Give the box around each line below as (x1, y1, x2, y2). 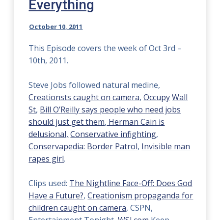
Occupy (143, 92, 170, 103)
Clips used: (28, 178, 70, 189)
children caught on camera (28, 202, 127, 213)
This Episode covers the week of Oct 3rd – (28, 43, 182, 54)
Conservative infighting (70, 129, 157, 139)
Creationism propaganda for (87, 190, 193, 201)
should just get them (28, 116, 105, 127)
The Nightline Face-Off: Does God (69, 178, 192, 189)
